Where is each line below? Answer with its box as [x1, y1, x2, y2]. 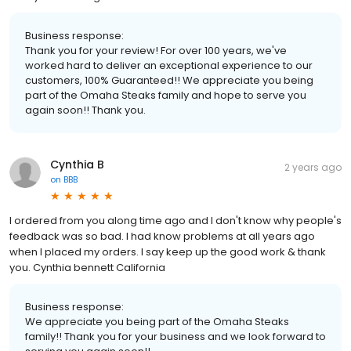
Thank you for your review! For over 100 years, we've [25, 42, 287, 58]
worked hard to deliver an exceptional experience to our [25, 57, 313, 73]
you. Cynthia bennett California [9, 259, 165, 275]
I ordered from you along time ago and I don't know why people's [9, 212, 342, 228]
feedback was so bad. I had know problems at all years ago [9, 228, 315, 244]
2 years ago [284, 160, 342, 174]
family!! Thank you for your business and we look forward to [25, 328, 326, 344]
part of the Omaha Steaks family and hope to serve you [25, 87, 306, 103]
